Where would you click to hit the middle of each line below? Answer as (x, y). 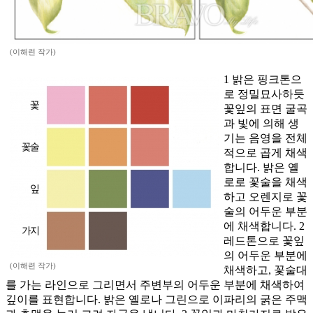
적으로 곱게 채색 (265, 153)
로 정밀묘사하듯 (264, 94)
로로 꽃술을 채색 (265, 182)
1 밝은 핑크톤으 (263, 80)
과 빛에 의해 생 (261, 124)
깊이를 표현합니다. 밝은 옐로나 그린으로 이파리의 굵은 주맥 (156, 300)
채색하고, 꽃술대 (265, 270)
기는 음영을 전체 (265, 138)
